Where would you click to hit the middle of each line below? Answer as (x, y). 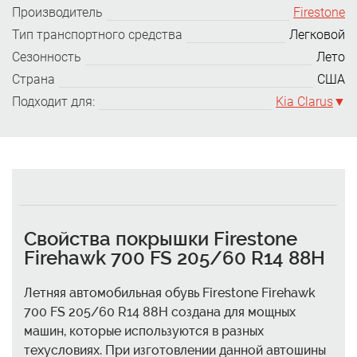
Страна (33, 79)
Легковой (317, 35)
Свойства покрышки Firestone (161, 238)
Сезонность (47, 57)
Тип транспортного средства (97, 35)
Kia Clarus (304, 102)
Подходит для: (53, 102)
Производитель (57, 12)
